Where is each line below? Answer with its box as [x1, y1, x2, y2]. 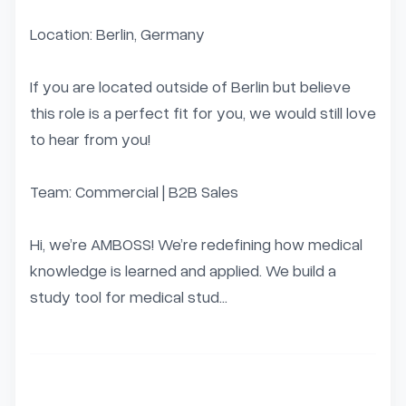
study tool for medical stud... [30, 286, 227, 306]
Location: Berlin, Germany [30, 24, 205, 43]
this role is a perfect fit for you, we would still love [30, 102, 376, 122]
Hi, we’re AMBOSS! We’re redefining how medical [30, 234, 362, 254]
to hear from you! [30, 129, 150, 149]
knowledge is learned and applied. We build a [30, 260, 336, 280]
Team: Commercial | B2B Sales [30, 181, 238, 201]
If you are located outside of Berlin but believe [30, 76, 351, 96]
